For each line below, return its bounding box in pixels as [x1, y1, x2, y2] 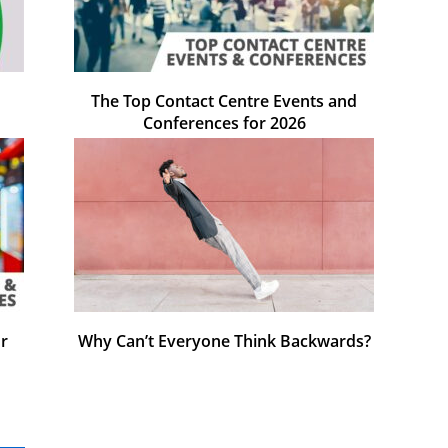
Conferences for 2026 [142, 112, 306, 135]
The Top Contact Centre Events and [91, 90, 357, 113]
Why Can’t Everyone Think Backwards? [77, 330, 371, 353]
